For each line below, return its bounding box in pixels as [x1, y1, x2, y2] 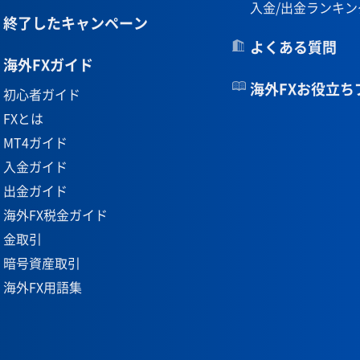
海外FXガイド [2, 54, 93, 76]
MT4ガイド [2, 133, 67, 152]
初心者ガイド [2, 84, 80, 104]
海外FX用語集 [2, 277, 82, 297]
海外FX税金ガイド [2, 205, 108, 224]
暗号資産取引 [2, 253, 80, 272]
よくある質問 [250, 36, 337, 58]
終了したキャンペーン [2, 12, 148, 34]
